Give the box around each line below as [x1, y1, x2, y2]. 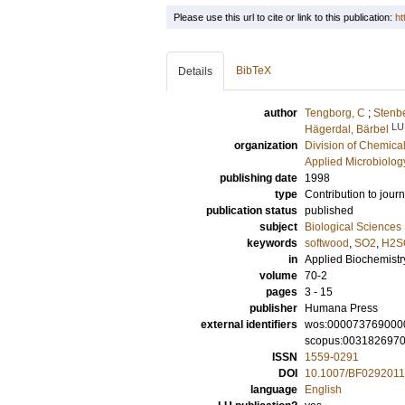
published [305, 204, 353, 217]
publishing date [220, 172, 297, 184]
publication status [206, 204, 297, 217]
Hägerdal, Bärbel [305, 123, 389, 136]
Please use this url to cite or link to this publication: [174, 12, 395, 23]
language [250, 383, 297, 396]
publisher [250, 302, 297, 315]
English [305, 383, 342, 396]
